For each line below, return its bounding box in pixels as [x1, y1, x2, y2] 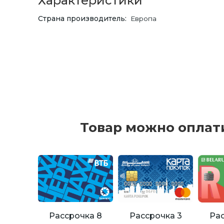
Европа [130, 14, 156, 22]
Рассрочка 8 [49, 210, 102, 220]
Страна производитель [38, 14, 125, 22]
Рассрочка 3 [129, 210, 182, 220]
